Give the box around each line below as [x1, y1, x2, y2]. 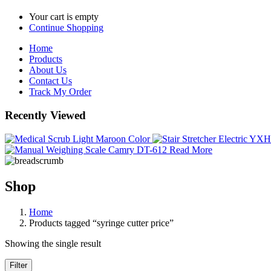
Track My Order [29, 87, 91, 97]
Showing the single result [5, 238, 101, 249]
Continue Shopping [29, 22, 103, 33]
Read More [169, 144, 212, 155]
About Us [29, 65, 67, 76]
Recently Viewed [5, 109, 86, 122]
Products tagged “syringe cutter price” [29, 217, 174, 228]
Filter [10, 260, 27, 270]
